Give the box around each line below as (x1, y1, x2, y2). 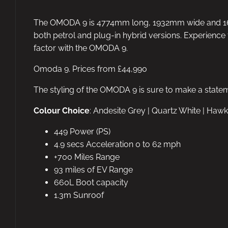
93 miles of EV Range (54, 164, 133, 175)
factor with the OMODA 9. (34, 43, 128, 53)
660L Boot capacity (54, 177, 128, 187)
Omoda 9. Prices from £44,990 (34, 64, 147, 74)
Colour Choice (34, 105, 90, 116)
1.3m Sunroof (54, 190, 104, 200)
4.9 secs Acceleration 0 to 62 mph (54, 139, 181, 149)
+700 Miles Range (54, 152, 120, 162)
